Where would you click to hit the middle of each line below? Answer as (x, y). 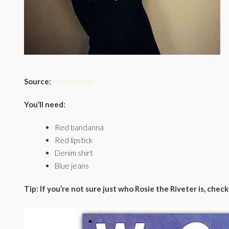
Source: (38, 81)
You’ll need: (45, 104)
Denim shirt (74, 153)
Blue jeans (72, 165)
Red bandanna (79, 127)
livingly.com (73, 81)
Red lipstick (74, 140)
